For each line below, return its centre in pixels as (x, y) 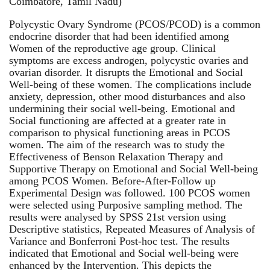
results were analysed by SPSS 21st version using (118, 217)
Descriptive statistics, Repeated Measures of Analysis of (132, 229)
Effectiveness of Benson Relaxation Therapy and (116, 156)
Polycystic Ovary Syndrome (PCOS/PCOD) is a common (135, 24)
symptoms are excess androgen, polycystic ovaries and (129, 60)
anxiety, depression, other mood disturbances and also (127, 96)
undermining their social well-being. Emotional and (122, 108)
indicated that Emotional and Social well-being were (124, 253)
